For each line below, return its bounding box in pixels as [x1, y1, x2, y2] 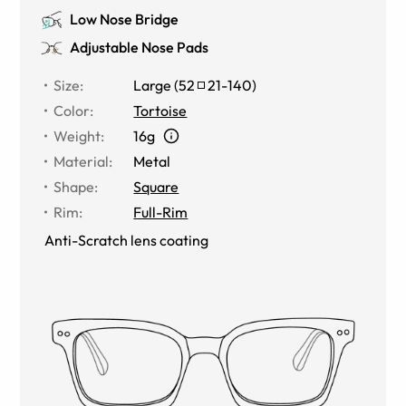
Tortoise [133, 101, 188, 120]
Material [53, 151, 110, 170]
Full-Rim [133, 202, 188, 221]
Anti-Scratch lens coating [44, 230, 209, 249]
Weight [53, 126, 101, 145]
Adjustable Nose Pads [70, 37, 209, 56]
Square [133, 177, 179, 196]
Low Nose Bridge [70, 9, 179, 28]
